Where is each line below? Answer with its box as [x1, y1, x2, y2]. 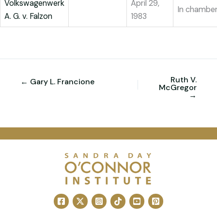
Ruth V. [170, 74, 197, 85]
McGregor [159, 82, 197, 93]
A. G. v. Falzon [4, 11, 52, 22]
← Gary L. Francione [20, 76, 94, 87]
